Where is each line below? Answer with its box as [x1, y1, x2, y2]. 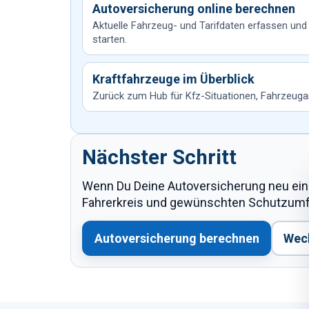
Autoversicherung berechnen [94, 230, 259, 246]
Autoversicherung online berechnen [92, 1, 295, 16]
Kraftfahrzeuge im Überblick [92, 72, 255, 86]
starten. [92, 33, 127, 46]
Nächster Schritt [82, 146, 237, 169]
